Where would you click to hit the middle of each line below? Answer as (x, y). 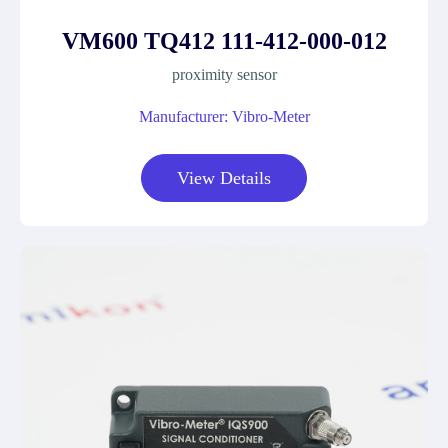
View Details (224, 178)
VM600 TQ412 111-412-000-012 (224, 41)
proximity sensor (224, 74)
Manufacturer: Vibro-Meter (224, 116)
